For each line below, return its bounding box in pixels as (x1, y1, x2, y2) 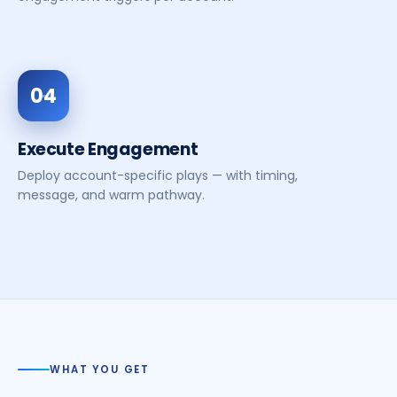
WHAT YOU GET (50, 362, 151, 377)
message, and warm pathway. (18, 186, 205, 204)
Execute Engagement (18, 137, 198, 161)
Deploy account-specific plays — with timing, (18, 167, 298, 184)
